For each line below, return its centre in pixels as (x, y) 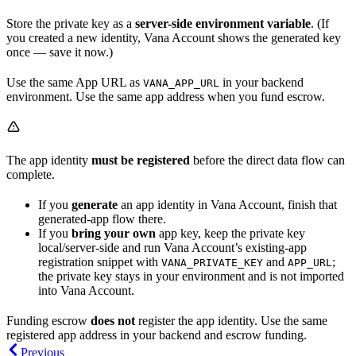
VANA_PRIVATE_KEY (212, 263)
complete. (31, 175)
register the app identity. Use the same (231, 321)
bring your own (114, 234)
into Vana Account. (86, 291)
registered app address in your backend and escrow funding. (157, 335)
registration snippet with (100, 262)
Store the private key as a (71, 24)
